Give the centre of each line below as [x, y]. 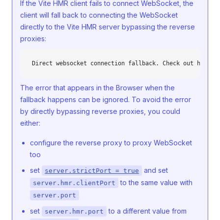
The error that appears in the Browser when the [97, 88]
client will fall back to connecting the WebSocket [99, 15]
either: [30, 123]
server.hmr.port [74, 211]
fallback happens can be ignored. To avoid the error [106, 99]
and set [155, 170]
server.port [55, 195]
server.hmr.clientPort [74, 183]
